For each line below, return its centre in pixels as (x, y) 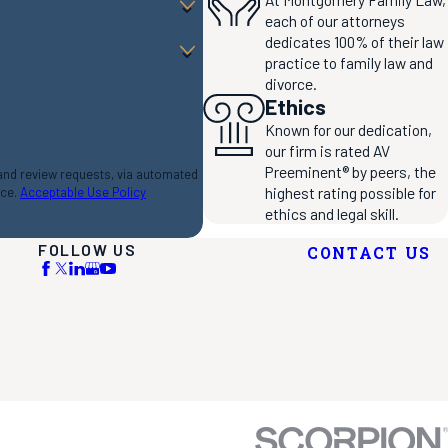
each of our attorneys (335, 20)
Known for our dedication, (349, 129)
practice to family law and (349, 62)
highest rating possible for (351, 192)
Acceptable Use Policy (83, 192)
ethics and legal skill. (332, 213)
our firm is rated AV (328, 150)
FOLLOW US (87, 249)
